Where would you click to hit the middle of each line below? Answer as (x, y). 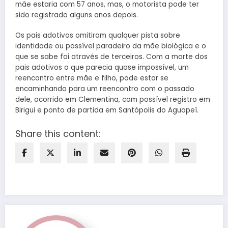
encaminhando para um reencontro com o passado (105, 89)
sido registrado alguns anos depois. (77, 15)
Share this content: (58, 134)
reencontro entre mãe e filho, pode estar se (92, 78)
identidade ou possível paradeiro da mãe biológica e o (111, 46)
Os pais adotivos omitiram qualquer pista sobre (98, 35)
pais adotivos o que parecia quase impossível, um (102, 67)
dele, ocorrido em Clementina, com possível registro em (113, 99)
